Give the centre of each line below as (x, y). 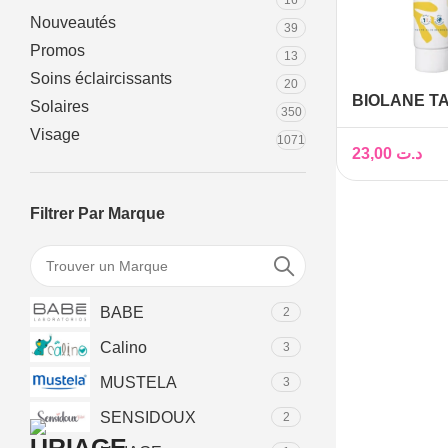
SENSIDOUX (148, 417)
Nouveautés (73, 22)
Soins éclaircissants (101, 78)
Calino (123, 347)
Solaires (59, 106)
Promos (57, 50)
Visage (55, 134)
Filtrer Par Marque (97, 213)
